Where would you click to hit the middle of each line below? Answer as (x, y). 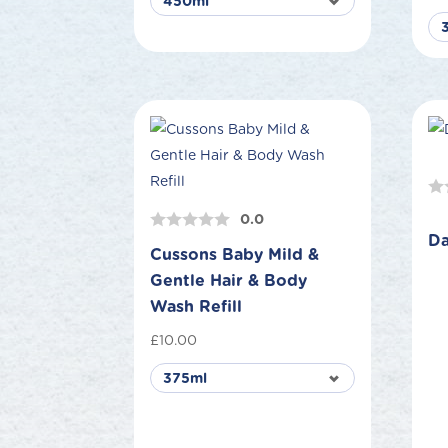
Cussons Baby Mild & (235, 255)
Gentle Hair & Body (229, 281)
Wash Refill (196, 307)
